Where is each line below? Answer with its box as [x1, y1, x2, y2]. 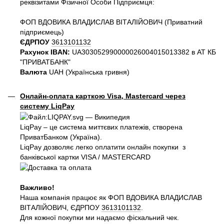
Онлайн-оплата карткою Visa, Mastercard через [20, 92, 185, 100]
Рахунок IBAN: [20, 47, 70, 56]
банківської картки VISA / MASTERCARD [20, 152, 150, 161]
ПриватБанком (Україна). [20, 132, 102, 141]
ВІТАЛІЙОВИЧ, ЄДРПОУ [20, 203, 101, 211]
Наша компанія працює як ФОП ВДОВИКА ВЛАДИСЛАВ [20, 193, 202, 201]
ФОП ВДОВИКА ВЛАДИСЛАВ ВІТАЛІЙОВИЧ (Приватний [20, 17, 202, 26]
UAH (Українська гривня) [47, 67, 129, 76]
